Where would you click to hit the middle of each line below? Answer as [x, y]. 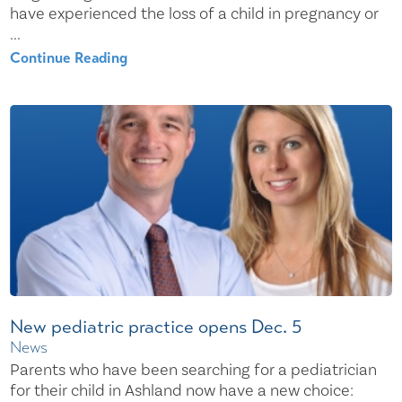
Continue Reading [69, 57]
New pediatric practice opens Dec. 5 [157, 326]
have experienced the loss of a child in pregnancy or [195, 14]
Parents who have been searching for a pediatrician [194, 370]
